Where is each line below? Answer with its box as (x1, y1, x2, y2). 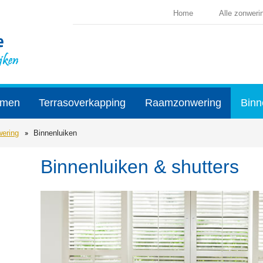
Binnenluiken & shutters (41, 156, 239, 177)
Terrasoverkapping (39, 97, 126, 109)
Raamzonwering (144, 97, 221, 109)
